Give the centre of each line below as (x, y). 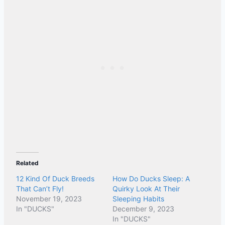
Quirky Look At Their (146, 189)
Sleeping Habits (138, 199)
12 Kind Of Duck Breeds (55, 179)
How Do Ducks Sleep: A (151, 179)
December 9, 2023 (143, 209)
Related (27, 163)
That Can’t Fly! (40, 189)
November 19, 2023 (49, 199)
